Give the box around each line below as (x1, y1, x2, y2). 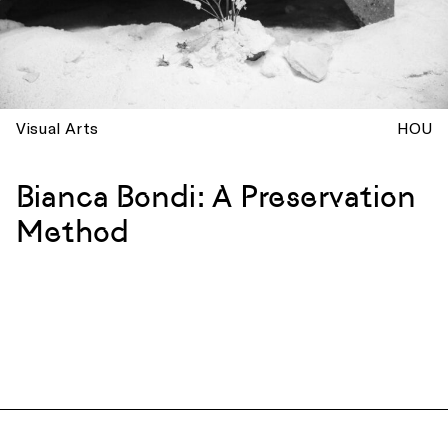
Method (16, 213, 129, 250)
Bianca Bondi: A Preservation (16, 178, 416, 215)
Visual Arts (16, 118, 98, 137)
